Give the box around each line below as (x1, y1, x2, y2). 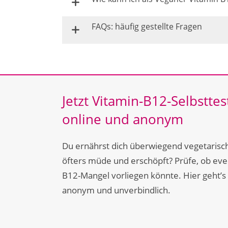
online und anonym (62, 110, 183, 128)
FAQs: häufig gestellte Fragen (92, 21, 202, 32)
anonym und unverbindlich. (62, 184, 170, 196)
